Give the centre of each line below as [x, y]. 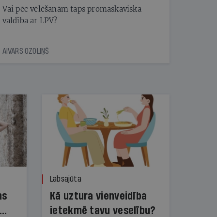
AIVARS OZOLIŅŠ [26, 51]
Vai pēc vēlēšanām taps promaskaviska [72, 9]
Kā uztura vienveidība [99, 196]
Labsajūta [66, 179]
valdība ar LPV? [30, 20]
